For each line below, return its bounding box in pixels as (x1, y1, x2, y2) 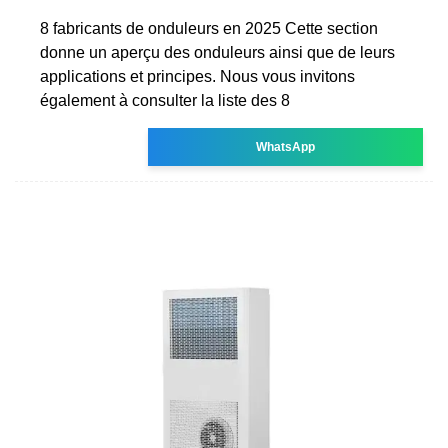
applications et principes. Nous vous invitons (40, 67, 355, 85)
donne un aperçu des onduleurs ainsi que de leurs (40, 43, 395, 61)
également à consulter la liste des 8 (40, 91, 290, 109)
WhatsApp (256, 139, 316, 154)
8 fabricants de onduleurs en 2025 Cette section (40, 19, 378, 37)
